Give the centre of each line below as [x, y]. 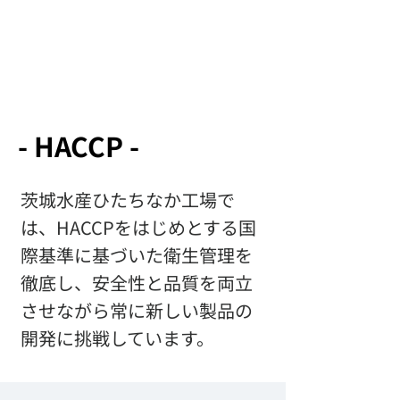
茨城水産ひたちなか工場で [128, 200]
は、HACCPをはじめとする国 [138, 227]
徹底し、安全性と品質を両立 [137, 283]
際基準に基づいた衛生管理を [137, 255]
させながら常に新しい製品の [137, 310]
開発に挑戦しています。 [117, 338]
